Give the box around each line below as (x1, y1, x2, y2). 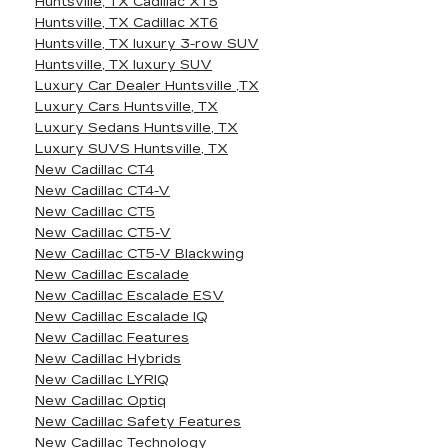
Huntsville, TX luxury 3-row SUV (35, 36, 259, 52)
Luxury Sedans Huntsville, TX (35, 120, 238, 136)
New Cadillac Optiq (35, 393, 166, 409)
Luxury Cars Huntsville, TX (35, 99, 218, 115)
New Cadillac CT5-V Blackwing (35, 246, 244, 262)
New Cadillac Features (35, 330, 189, 346)
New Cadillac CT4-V (35, 183, 170, 199)
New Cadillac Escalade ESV (35, 288, 224, 304)
